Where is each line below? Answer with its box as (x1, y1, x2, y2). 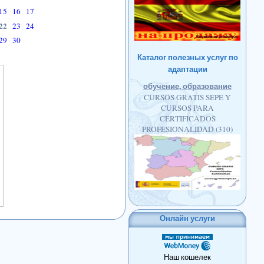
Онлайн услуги (160, 212, 215, 224)
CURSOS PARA (161, 103, 214, 113)
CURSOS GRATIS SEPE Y (144, 92, 231, 103)
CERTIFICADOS (159, 113, 216, 124)
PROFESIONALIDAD (142, 124, 216, 134)
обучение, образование (143, 80, 232, 92)
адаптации (167, 63, 207, 75)
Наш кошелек (164, 252, 211, 262)
